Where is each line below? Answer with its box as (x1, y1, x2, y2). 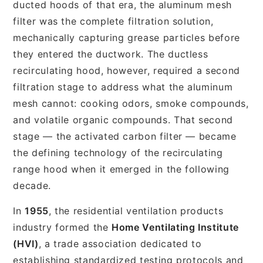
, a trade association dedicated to (38, 237, 202, 249)
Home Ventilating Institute (112, 221, 239, 233)
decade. (13, 179, 51, 191)
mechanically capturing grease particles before (13, 31, 240, 43)
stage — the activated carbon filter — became (13, 130, 237, 142)
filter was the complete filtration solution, (13, 15, 214, 27)
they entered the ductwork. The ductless (13, 48, 208, 60)
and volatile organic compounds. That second (13, 113, 233, 126)
